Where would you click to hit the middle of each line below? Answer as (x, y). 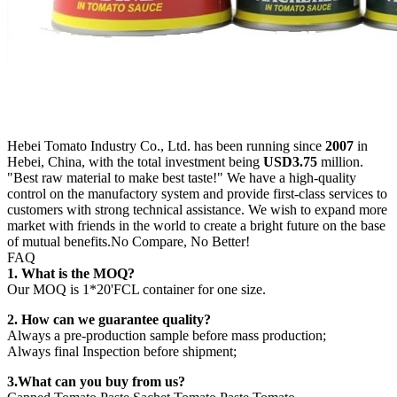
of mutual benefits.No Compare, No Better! (128, 242)
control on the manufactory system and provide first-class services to (197, 194)
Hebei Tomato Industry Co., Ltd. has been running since (164, 146)
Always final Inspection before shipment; (122, 352)
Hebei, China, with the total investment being (135, 162)
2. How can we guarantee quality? (109, 320)
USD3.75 (290, 162)
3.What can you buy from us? (96, 382)
